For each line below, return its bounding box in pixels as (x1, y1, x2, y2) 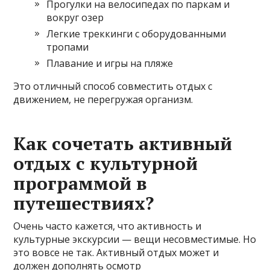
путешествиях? (13, 191, 154, 216)
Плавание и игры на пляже (46, 57, 174, 71)
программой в (13, 171, 148, 196)
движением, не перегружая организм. (13, 93, 193, 107)
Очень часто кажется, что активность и (13, 219, 202, 233)
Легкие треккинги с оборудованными (46, 27, 227, 41)
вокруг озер (46, 11, 104, 25)
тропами (46, 40, 89, 54)
